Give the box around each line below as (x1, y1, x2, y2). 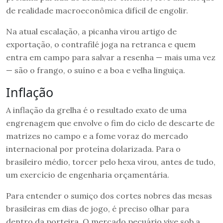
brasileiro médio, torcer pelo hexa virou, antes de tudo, (6, 156, 216, 167)
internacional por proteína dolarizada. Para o (6, 143, 181, 154)
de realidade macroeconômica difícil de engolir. (6, 5, 188, 15)
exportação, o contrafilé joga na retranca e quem (6, 39, 196, 49)
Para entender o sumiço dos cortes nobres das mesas (6, 190, 212, 201)
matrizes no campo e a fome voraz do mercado (6, 130, 188, 141)
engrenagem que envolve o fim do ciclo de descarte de (6, 117, 215, 128)
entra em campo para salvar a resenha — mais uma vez (6, 52, 216, 62)
